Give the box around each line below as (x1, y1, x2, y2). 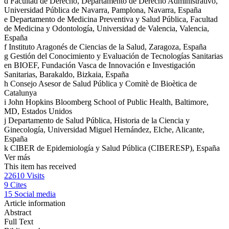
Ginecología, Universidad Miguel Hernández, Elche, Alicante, (4, 125, 204, 134)
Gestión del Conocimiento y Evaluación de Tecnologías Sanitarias (10, 52, 223, 61)
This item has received (4, 162, 76, 171)
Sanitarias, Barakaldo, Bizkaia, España (4, 70, 129, 79)
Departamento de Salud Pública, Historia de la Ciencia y (8, 116, 190, 125)
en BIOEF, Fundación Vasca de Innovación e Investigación (4, 61, 195, 70)
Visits (27, 171, 44, 180)
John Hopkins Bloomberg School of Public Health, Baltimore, (8, 98, 209, 107)
